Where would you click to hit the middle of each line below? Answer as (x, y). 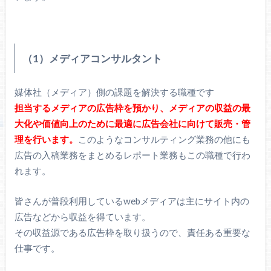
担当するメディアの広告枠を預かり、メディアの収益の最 (132, 107)
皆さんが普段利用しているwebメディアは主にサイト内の (132, 201)
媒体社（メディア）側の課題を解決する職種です (114, 92)
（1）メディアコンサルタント (92, 59)
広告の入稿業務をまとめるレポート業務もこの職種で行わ (132, 155)
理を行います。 (46, 139)
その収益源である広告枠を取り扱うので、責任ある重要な (132, 233)
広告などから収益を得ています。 (82, 217)
